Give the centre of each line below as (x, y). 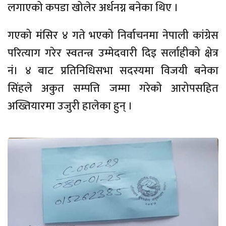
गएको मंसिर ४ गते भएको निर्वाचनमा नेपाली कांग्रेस (113, 36)
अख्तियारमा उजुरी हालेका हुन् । (70, 106)
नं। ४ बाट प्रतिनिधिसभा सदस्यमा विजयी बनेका (113, 71)
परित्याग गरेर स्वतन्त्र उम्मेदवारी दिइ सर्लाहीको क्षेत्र (113, 53)
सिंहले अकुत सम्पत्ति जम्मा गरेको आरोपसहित (113, 89)
